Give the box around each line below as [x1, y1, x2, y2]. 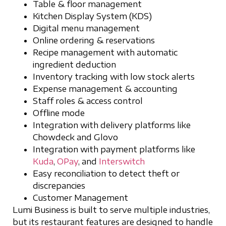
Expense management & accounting [33, 83, 178, 94]
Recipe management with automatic [33, 47, 178, 58]
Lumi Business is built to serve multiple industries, [13, 204, 210, 215]
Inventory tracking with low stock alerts [33, 71, 195, 82]
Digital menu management [33, 23, 140, 33]
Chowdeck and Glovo [33, 132, 118, 142]
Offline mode [33, 107, 85, 118]
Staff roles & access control [33, 95, 143, 106]
